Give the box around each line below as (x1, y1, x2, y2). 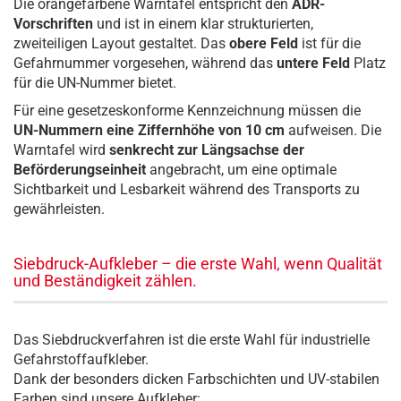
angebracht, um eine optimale (146, 161, 337, 178)
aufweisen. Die (285, 122, 381, 139)
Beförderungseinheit (13, 161, 146, 178)
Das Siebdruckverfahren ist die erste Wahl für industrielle (13, 331, 370, 348)
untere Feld (277, 55, 350, 72)
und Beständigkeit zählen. (13, 271, 197, 290)
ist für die (298, 35, 361, 52)
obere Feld (229, 35, 298, 52)
